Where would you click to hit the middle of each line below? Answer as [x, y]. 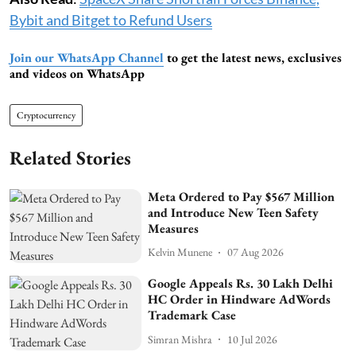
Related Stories [70, 157]
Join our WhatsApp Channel [87, 57]
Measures [174, 228]
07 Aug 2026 [256, 252]
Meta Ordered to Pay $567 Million [242, 196]
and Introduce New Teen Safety [234, 212]
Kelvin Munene [180, 252]
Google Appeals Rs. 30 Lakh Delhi [241, 284]
